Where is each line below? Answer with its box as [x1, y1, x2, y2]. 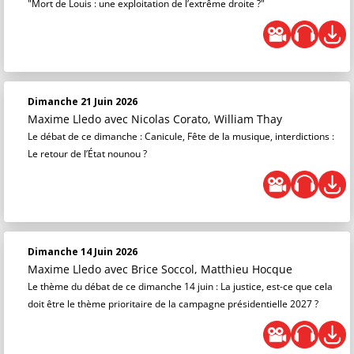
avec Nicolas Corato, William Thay [104, 111, 282, 126]
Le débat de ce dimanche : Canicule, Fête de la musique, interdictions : [28, 130, 334, 143]
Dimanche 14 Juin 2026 [28, 245, 137, 258]
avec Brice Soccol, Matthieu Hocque [104, 262, 292, 277]
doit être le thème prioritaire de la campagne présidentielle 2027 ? [28, 297, 318, 311]
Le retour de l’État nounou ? [28, 147, 147, 160]
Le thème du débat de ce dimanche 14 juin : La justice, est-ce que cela [28, 280, 333, 293]
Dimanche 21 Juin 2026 [28, 95, 137, 108]
